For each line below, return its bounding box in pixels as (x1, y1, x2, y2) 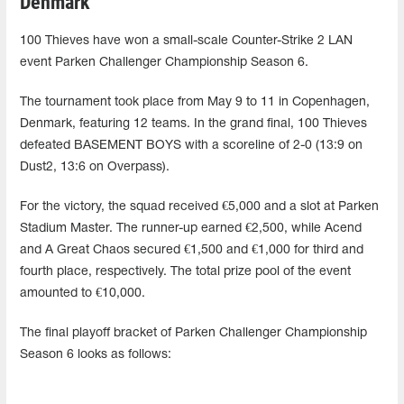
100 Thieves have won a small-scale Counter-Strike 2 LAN (20, 34, 353, 47)
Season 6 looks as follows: (20, 348, 171, 361)
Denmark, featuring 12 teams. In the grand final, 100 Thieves (20, 117, 367, 130)
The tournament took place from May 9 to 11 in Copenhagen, (20, 96, 370, 108)
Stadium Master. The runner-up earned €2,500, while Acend (20, 222, 362, 234)
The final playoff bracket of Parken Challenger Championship (20, 326, 367, 339)
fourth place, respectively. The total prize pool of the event (20, 265, 351, 278)
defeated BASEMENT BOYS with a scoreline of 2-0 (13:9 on (20, 139, 363, 151)
